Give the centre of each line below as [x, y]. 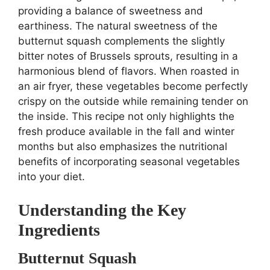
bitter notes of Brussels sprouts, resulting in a [128, 56]
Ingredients [59, 230]
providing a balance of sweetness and [111, 11]
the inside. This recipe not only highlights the [126, 116]
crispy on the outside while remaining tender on [133, 101]
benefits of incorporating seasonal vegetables [129, 161]
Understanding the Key [102, 210]
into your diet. [52, 176]
